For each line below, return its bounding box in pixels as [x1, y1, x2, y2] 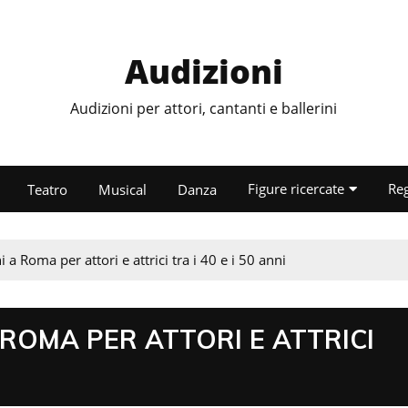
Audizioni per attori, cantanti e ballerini [70, 98, 338, 118]
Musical [97, 179, 147, 199]
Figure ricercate [247, 179, 344, 198]
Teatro [26, 179, 67, 199]
